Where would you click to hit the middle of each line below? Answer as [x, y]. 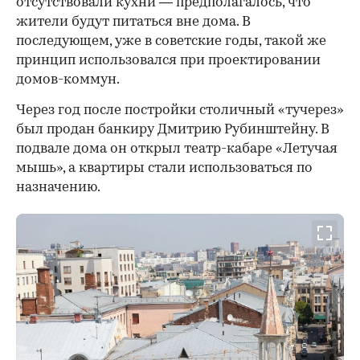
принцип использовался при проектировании [168, 61]
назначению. [58, 188]
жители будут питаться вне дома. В [133, 22]
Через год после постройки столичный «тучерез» [180, 111]
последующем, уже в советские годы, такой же [171, 42]
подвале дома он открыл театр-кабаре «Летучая [177, 149]
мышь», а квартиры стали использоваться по [164, 169]
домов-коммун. [68, 80]
